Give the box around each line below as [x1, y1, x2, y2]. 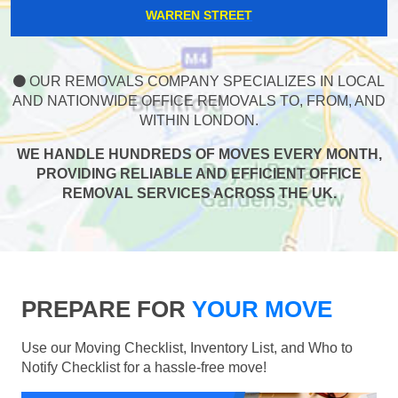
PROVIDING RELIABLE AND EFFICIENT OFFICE [36, 166, 362, 182]
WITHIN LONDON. [139, 113, 259, 129]
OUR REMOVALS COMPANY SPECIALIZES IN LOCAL [26, 74, 385, 90]
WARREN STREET [146, 8, 252, 23]
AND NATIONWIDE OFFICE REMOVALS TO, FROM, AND [12, 93, 386, 109]
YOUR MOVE [186, 296, 332, 323]
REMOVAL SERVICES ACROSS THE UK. [61, 186, 337, 202]
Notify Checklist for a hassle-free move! [21, 360, 267, 376]
